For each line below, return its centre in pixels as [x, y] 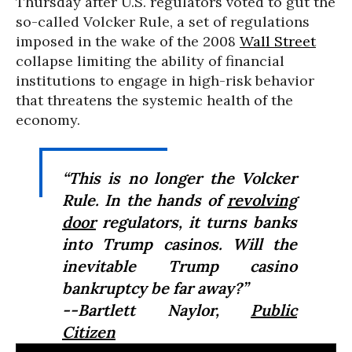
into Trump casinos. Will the [180, 244]
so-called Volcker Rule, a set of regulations [163, 22]
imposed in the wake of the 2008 [128, 41]
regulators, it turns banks [196, 222]
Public [274, 310]
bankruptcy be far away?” [155, 288]
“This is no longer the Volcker [180, 178]
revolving [262, 200]
